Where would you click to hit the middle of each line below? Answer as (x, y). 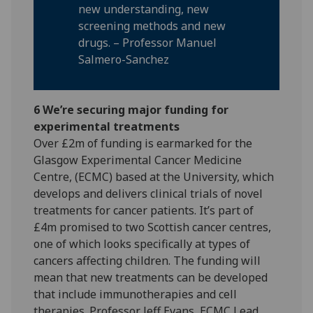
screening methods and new (152, 26)
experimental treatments (107, 127)
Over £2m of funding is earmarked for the (143, 144)
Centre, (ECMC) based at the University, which (154, 177)
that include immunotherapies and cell (136, 294)
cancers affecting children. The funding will (147, 261)
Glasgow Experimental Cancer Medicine (138, 160)
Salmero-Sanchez (124, 60)
